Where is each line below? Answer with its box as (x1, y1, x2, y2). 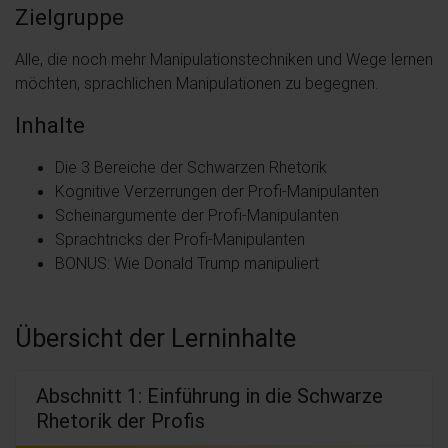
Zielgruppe (15, 2, 124, 31)
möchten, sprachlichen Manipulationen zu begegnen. (15, 72, 379, 93)
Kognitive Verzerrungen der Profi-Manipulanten (55, 180, 379, 201)
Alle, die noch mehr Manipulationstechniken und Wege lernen (15, 48, 433, 69)
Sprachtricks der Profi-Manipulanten (55, 228, 305, 249)
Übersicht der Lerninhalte (15, 322, 296, 354)
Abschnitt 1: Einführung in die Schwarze (36, 382, 383, 408)
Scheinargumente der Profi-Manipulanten (55, 204, 339, 225)
